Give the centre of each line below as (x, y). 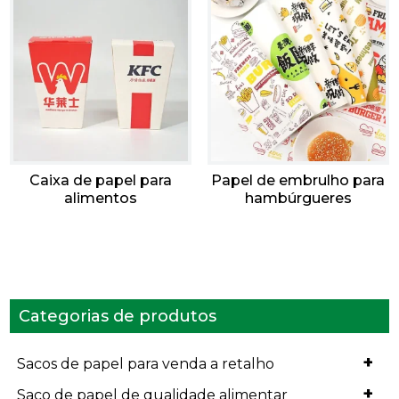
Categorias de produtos (118, 317)
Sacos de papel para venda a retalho (146, 364)
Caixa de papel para (101, 181)
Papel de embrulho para (298, 181)
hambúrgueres (298, 199)
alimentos (101, 199)
